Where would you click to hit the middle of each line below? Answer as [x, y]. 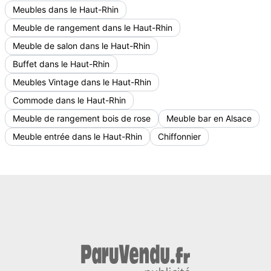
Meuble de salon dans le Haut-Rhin [81, 46]
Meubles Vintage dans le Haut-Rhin [82, 82]
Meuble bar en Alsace [209, 118]
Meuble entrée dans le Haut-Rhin [77, 136]
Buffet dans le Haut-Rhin [61, 64]
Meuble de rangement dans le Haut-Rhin [93, 28]
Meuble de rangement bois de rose [82, 118]
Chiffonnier [179, 136]
